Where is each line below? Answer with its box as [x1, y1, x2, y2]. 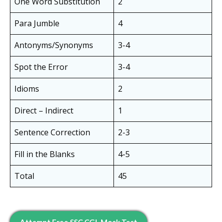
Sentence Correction [14, 127, 90, 138]
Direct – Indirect [14, 105, 73, 116]
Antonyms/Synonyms [14, 40, 93, 51]
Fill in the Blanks [14, 149, 75, 160]
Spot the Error [14, 61, 68, 73]
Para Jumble [14, 18, 59, 29]
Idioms [14, 83, 39, 95]
